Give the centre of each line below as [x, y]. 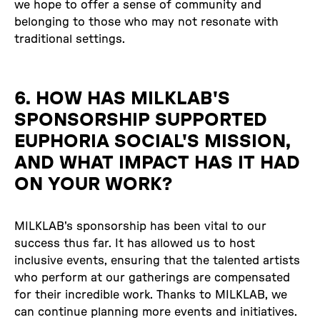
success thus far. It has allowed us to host [135, 243]
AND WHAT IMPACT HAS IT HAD [157, 162]
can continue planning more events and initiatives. [156, 312]
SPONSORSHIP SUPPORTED [141, 120]
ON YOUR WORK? [93, 184]
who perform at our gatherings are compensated [152, 277]
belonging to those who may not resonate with [146, 22]
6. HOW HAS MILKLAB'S [122, 98]
